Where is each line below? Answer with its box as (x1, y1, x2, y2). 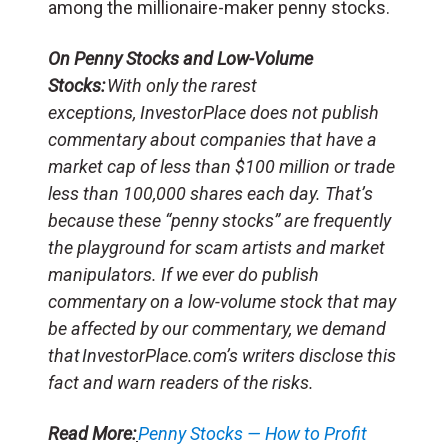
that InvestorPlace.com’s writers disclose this (48, 344, 396, 366)
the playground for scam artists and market (48, 236, 385, 258)
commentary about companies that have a (48, 128, 377, 150)
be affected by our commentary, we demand (48, 317, 386, 339)
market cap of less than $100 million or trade (48, 155, 395, 177)
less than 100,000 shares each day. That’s (48, 182, 373, 204)
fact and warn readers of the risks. (48, 371, 314, 393)
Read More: (48, 422, 136, 444)
